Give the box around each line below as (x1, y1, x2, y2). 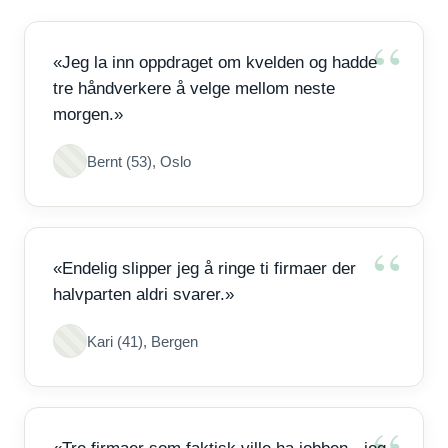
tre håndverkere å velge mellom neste (53, 79, 335, 98)
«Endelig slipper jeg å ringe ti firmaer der (53, 259, 356, 278)
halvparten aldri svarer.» (53, 285, 234, 304)
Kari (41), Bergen (87, 332, 198, 350)
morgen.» (53, 105, 123, 124)
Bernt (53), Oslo (87, 152, 191, 170)
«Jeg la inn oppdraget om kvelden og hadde (53, 53, 377, 72)
